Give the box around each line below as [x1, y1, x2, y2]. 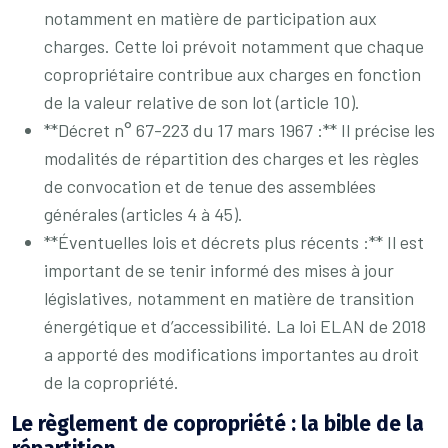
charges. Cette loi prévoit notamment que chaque [44, 35, 424, 57]
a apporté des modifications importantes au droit [44, 343, 419, 365]
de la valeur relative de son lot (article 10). [44, 91, 360, 113]
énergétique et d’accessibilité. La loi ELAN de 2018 [44, 315, 426, 337]
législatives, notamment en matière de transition [44, 287, 414, 309]
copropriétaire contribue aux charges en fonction [44, 63, 421, 85]
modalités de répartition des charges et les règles [44, 147, 419, 169]
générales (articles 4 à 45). [44, 203, 243, 225]
